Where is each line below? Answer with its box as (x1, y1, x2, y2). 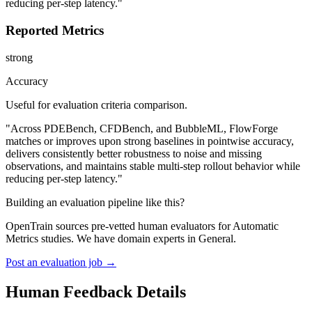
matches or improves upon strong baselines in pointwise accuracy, (6, 134, 294, 147)
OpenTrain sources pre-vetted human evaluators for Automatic (6, 219, 279, 232)
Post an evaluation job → (6, 256, 116, 268)
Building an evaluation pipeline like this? (6, 196, 185, 208)
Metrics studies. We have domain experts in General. (6, 232, 236, 244)
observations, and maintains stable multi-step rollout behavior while (6, 159, 300, 172)
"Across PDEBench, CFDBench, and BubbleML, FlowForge (6, 122, 278, 134)
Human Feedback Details (6, 282, 186, 301)
